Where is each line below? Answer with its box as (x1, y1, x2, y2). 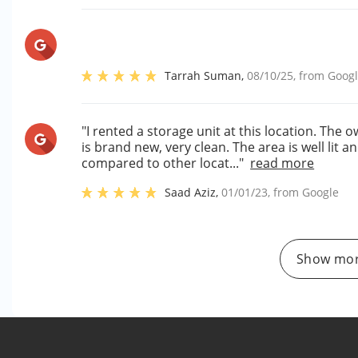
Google (302, 185, 340, 200)
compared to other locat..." (82, 154, 245, 172)
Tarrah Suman (165, 68, 242, 83)
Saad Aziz (165, 185, 217, 200)
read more (250, 154, 315, 172)
